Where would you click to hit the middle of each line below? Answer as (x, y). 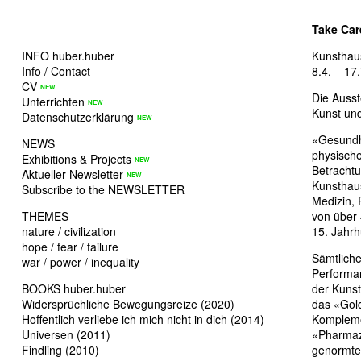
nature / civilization (69, 231)
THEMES (45, 216)
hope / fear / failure (70, 247)
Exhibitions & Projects (77, 159)
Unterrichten (53, 102)
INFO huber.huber (68, 56)
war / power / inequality (81, 262)
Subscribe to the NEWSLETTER (103, 189)
